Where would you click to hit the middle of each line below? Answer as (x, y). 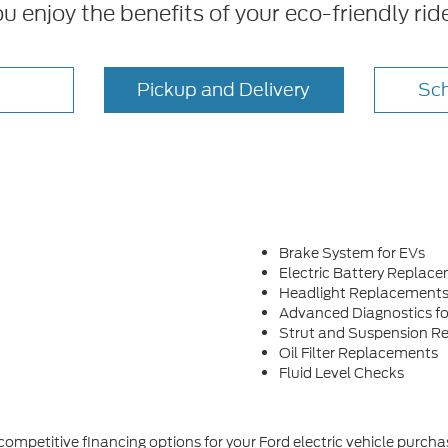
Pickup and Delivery (224, 89)
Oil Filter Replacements (358, 353)
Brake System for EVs (352, 253)
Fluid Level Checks (341, 373)
